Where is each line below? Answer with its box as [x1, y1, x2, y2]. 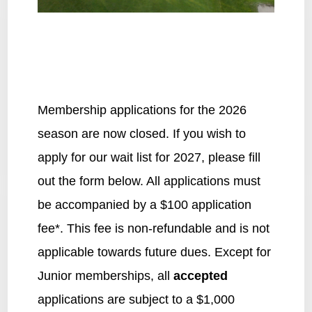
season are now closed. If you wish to [37, 126, 246, 141]
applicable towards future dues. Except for [37, 244, 271, 259]
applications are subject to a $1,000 [37, 292, 235, 306]
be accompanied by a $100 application [37, 197, 251, 212]
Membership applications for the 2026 [37, 102, 247, 117]
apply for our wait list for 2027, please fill [37, 150, 260, 164]
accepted [173, 268, 228, 283]
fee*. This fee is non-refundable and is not [37, 221, 270, 235]
